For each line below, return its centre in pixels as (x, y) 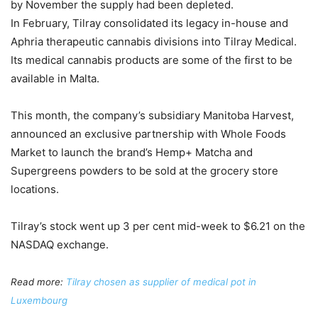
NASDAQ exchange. (60, 244)
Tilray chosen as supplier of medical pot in (161, 281)
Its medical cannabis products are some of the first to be (152, 60)
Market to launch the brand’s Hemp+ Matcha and (132, 152)
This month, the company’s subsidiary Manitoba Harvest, (152, 115)
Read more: (38, 281)
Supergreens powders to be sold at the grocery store (144, 170)
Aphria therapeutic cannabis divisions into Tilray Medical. (154, 41)
